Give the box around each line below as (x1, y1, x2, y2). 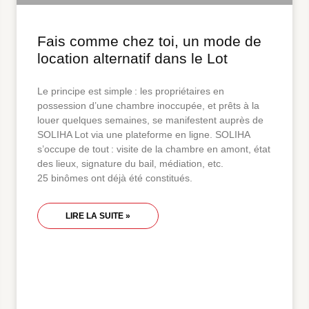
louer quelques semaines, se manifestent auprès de (37, 114, 263, 126)
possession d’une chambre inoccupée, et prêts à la (37, 100, 259, 112)
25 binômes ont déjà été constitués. (37, 172, 192, 184)
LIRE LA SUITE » (66, 211, 130, 221)
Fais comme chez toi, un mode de (37, 33, 261, 50)
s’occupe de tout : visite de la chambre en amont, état (37, 143, 270, 155)
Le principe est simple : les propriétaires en (37, 86, 224, 97)
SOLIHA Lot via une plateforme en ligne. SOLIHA (37, 129, 250, 141)
